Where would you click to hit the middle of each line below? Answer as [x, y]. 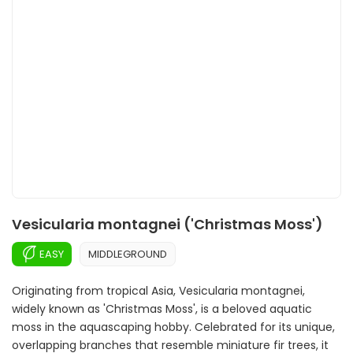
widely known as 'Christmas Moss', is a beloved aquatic [162, 309]
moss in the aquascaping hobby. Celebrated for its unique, [173, 327]
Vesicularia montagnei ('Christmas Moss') [167, 224]
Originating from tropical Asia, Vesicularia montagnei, [158, 291]
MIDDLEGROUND [128, 254]
